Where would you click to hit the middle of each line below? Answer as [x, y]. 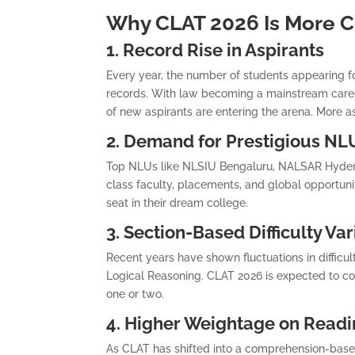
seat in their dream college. [177, 202]
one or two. [136, 294]
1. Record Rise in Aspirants [216, 50]
